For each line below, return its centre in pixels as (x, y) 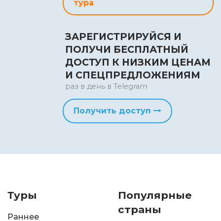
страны (140, 210)
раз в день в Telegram (106, 87)
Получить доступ (113, 111)
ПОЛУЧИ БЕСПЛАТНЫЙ (127, 50)
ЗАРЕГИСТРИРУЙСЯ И (123, 37)
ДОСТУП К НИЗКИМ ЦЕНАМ (138, 62)
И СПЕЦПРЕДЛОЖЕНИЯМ (133, 75)
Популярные (155, 195)
